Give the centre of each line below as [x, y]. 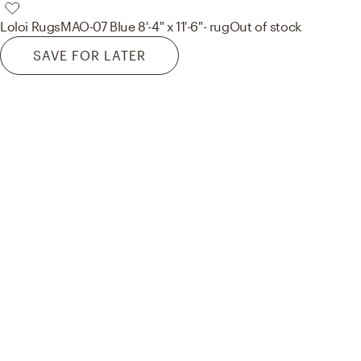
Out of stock [265, 27]
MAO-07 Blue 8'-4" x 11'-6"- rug [145, 27]
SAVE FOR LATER [89, 56]
